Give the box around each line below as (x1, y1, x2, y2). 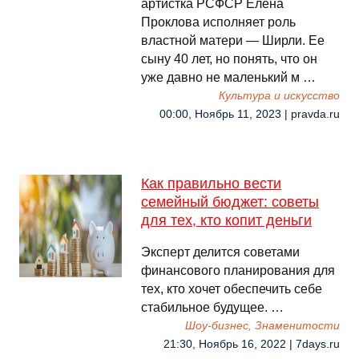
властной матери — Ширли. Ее (141, 34, 325, 47)
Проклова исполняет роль (141, 15, 296, 29)
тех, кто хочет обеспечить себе (141, 282, 322, 296)
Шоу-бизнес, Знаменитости (185, 320, 340, 332)
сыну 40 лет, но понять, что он (141, 52, 317, 66)
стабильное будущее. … (141, 301, 284, 314)
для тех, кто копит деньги (141, 212, 312, 228)
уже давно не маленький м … (141, 71, 316, 84)
